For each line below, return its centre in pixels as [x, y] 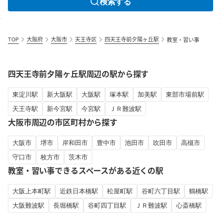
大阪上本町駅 [32, 191]
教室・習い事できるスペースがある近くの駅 [86, 170]
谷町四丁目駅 [107, 205]
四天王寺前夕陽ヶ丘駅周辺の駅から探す [78, 74]
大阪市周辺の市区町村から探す [63, 122]
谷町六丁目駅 [161, 191]
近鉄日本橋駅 [79, 191]
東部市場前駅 [185, 94]
